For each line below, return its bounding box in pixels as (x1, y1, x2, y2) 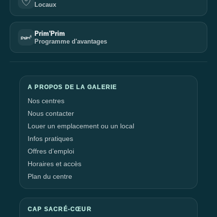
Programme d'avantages (34, 38, 107, 45)
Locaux (34, 1, 56, 8)
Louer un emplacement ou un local (28, 122, 134, 130)
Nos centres (28, 97, 64, 105)
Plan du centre (28, 172, 72, 180)
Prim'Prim (34, 30, 65, 37)
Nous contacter (28, 109, 74, 117)
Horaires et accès (28, 160, 81, 168)
